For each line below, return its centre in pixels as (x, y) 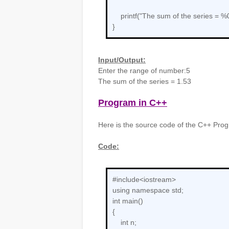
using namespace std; (148, 190)
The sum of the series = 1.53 (145, 81)
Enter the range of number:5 (144, 71)
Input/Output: (122, 60)
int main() (128, 201)
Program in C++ (133, 103)
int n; (124, 222)
